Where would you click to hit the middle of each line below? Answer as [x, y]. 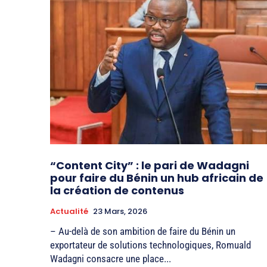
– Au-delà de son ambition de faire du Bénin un [143, 231]
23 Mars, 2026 [120, 211]
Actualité [69, 211]
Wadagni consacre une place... [111, 258]
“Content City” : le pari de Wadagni [150, 165]
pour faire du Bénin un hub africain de [157, 178]
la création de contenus [117, 190]
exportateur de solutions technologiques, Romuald [150, 245]
